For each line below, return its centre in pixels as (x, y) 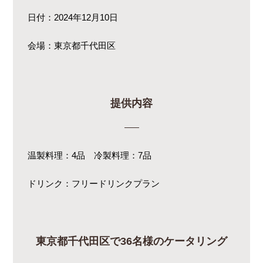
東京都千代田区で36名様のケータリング (131, 242)
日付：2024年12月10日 (73, 18)
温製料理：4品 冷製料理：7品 (90, 156)
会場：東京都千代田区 (72, 46)
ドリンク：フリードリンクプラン (94, 184)
